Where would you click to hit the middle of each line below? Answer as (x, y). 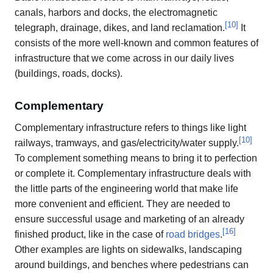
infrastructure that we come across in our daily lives (124, 58)
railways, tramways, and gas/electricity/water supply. (127, 143)
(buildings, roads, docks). (69, 74)
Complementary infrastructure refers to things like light (130, 127)
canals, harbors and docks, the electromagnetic (116, 13)
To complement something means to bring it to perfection (136, 158)
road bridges (193, 234)
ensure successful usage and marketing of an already (129, 219)
